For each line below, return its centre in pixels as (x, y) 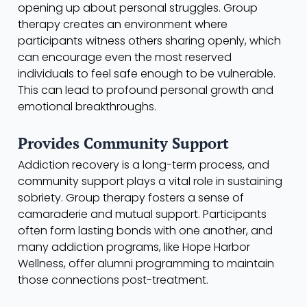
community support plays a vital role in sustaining (150, 181)
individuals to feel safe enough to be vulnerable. (147, 73)
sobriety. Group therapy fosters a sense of (131, 197)
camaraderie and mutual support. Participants (142, 214)
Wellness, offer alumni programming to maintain (146, 263)
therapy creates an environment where (123, 24)
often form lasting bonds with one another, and (145, 230)
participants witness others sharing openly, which (149, 40)
